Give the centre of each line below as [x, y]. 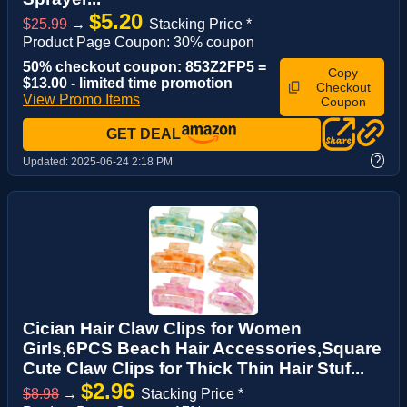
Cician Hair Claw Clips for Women [162, 328]
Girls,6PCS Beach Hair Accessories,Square [202, 348]
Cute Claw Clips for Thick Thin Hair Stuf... [194, 368]
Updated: [47, 161]
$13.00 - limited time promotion [128, 84]
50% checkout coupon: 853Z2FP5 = [144, 67]
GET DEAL [144, 134]
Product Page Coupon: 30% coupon [139, 43]
